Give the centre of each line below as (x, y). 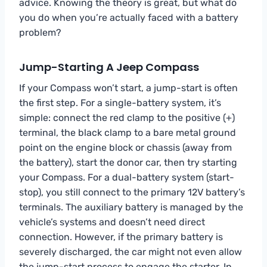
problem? (40, 32)
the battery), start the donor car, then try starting (128, 162)
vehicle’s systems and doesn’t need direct (112, 222)
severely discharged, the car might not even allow (131, 252)
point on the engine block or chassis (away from (125, 147)
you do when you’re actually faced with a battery (129, 17)
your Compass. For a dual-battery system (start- (127, 177)
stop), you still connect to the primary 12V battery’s (132, 192)
